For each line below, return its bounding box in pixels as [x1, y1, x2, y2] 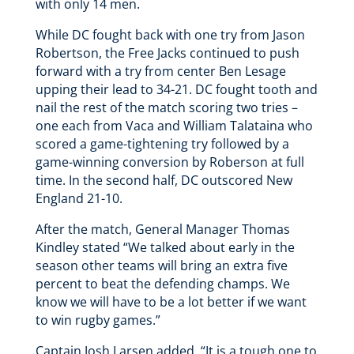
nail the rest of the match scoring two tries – [35, 98, 298, 116]
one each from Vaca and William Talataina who [35, 116, 313, 134]
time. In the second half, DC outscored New [35, 171, 292, 189]
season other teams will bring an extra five [35, 256, 288, 274]
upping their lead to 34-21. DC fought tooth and [35, 80, 318, 98]
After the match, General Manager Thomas [35, 220, 290, 238]
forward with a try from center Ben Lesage [35, 62, 286, 80]
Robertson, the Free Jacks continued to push [35, 43, 299, 62]
